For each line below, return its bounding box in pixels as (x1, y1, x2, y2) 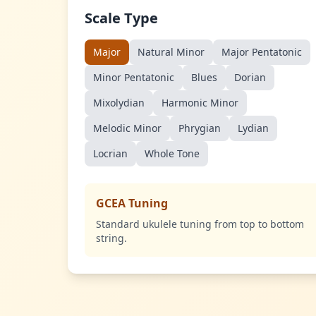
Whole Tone (145, 147, 200, 160)
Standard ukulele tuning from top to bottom (96, 217, 304, 231)
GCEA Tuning (96, 195, 168, 211)
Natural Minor (138, 45, 205, 59)
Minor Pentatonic (93, 71, 174, 84)
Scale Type (85, 8, 158, 28)
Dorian (234, 71, 266, 84)
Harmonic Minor (162, 96, 238, 109)
